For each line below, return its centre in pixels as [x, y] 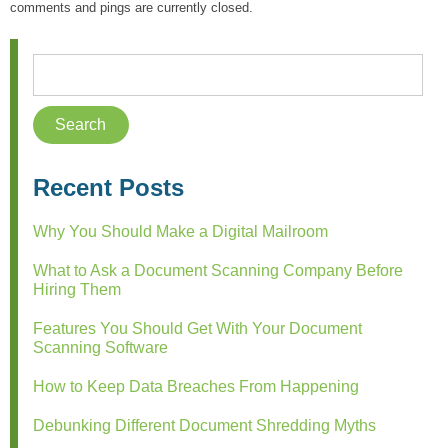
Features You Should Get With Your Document [197, 329]
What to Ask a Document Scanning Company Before [218, 271]
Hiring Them [77, 290]
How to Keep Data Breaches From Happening [196, 387]
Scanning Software [100, 348]
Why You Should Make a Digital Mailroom [180, 232]
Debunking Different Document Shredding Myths [204, 426]
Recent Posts [108, 188]
